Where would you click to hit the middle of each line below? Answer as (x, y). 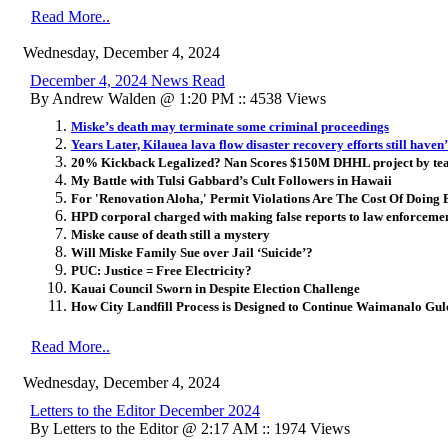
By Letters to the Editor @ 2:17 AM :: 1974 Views (190, 428)
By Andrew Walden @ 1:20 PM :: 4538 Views (178, 98)
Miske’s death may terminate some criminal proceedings (230, 126)
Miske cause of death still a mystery (170, 234)
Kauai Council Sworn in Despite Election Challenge (215, 288)
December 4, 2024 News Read (127, 80)
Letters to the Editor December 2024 (145, 410)
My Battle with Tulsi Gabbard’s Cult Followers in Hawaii (231, 180)
